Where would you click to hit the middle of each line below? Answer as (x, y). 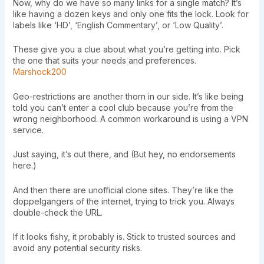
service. (28, 130)
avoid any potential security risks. (77, 247)
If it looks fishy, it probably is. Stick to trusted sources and (124, 236)
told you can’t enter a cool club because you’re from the (123, 107)
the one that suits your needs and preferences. (104, 61)
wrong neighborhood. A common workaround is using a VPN (130, 118)
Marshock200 (39, 72)
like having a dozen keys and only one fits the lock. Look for (131, 14)
